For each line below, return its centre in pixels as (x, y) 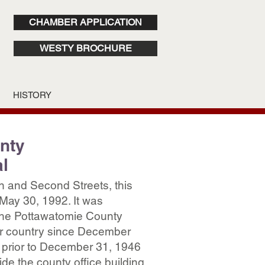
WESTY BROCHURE (85, 48)
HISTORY (32, 95)
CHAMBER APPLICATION (85, 22)
